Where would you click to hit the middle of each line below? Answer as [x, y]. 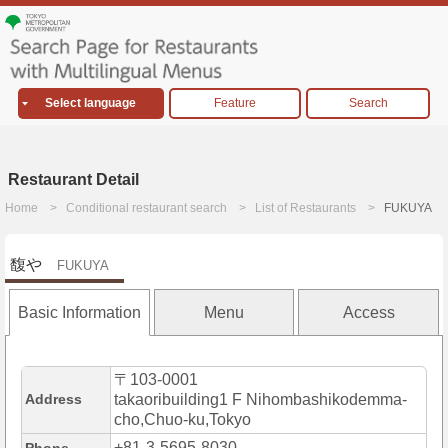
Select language [91, 103]
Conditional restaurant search [146, 208]
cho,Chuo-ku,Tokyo [182, 420]
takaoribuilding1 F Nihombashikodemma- [260, 400]
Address [53, 399]
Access [368, 313]
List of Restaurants [305, 208]
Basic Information [79, 313]
